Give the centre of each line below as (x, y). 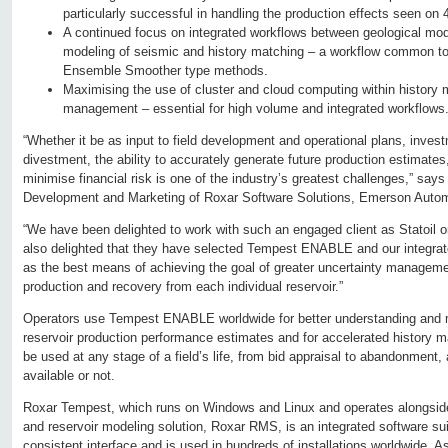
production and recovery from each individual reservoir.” (183, 287)
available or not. (69, 376)
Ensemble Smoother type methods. (165, 71)
